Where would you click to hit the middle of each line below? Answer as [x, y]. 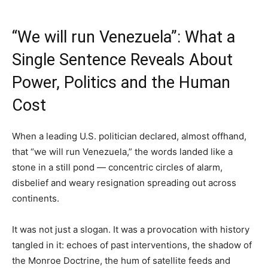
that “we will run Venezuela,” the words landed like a [122, 151]
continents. [36, 198]
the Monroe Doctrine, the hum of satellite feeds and [121, 260]
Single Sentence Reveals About [122, 60]
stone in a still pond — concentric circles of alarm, [117, 167]
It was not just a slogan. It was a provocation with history [131, 229]
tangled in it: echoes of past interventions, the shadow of [132, 245]
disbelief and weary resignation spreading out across [124, 182]
